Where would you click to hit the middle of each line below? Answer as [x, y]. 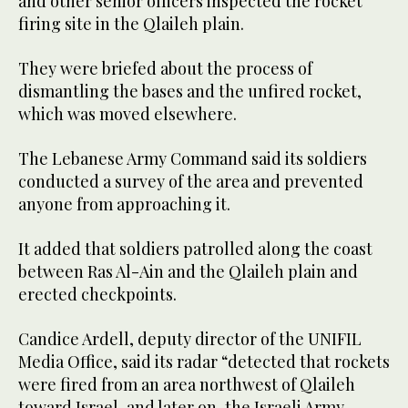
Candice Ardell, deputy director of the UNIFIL [190, 338]
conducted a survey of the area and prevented [191, 181]
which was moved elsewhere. [127, 113]
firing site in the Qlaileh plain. [131, 23]
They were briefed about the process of [165, 68]
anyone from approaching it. [124, 204]
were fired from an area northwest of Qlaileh [187, 384]
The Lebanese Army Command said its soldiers [193, 158]
